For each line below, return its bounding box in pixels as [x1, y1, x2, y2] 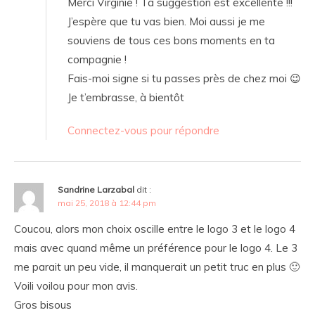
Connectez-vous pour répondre [67, 124, 219, 138]
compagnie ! [67, 53, 127, 67]
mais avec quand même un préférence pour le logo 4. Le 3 [14, 241, 297, 255]
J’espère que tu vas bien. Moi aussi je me [67, 15, 265, 29]
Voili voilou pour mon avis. [14, 279, 138, 293]
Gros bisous [14, 298, 72, 312]
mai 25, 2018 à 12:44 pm [58, 198, 156, 209]
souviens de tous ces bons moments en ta [67, 34, 275, 48]
